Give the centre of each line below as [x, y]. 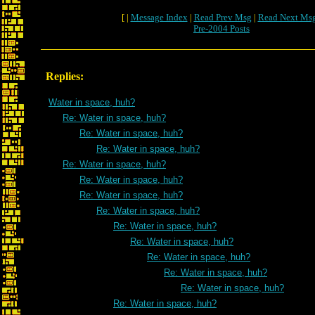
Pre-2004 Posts [221, 28]
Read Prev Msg [223, 17]
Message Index [159, 17]
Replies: [65, 76]
